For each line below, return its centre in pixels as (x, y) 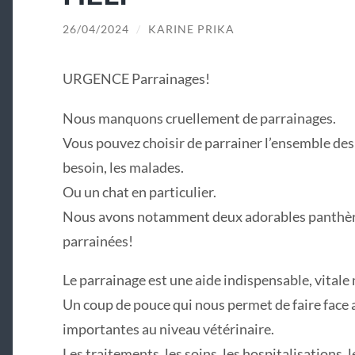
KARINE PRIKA (191, 29)
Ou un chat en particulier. (139, 191)
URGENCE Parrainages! (136, 79)
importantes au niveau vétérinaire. (168, 329)
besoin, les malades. (123, 167)
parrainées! (97, 240)
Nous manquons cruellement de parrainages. (199, 118)
